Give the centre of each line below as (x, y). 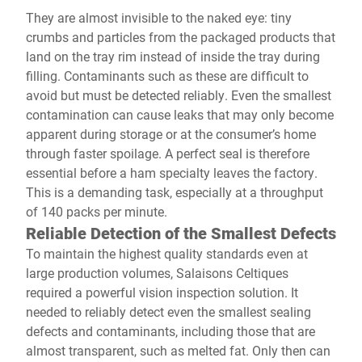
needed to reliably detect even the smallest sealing (168, 311)
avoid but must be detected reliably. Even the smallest (179, 95)
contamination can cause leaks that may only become (180, 114)
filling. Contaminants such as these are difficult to (167, 76)
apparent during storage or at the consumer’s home (171, 134)
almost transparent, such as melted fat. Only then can (178, 350)
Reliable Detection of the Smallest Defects (181, 233)
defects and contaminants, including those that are (170, 331)
